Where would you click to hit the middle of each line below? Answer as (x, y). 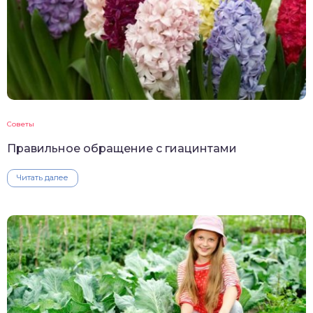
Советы (21, 124)
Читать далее (43, 178)
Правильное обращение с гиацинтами (122, 149)
